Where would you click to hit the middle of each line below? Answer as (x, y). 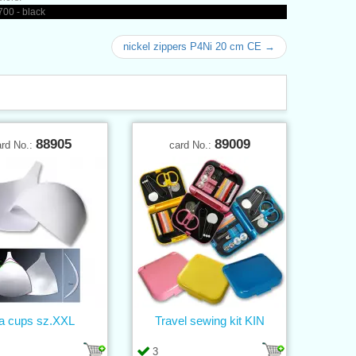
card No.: (192, 145)
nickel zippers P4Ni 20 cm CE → (199, 46)
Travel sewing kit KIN (209, 320)
